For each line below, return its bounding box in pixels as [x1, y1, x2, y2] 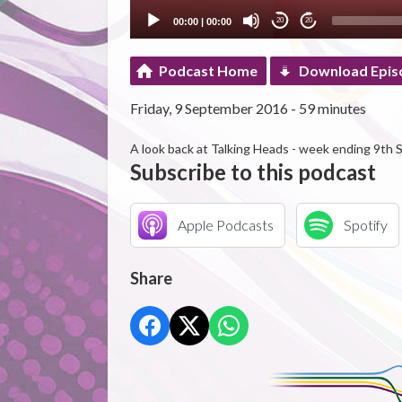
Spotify [343, 215, 388, 233]
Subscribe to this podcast [129, 158, 376, 185]
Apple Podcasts [177, 215, 274, 233]
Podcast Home [158, 61, 258, 79]
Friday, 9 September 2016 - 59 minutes [129, 99, 366, 117]
